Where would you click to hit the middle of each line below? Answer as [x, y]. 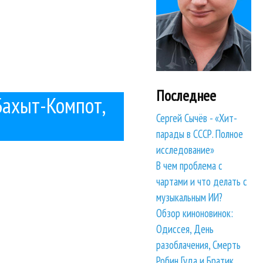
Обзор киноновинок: [195, 213]
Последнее [186, 95]
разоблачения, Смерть [199, 245]
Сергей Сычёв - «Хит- [197, 118]
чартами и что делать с [202, 182]
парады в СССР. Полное [200, 134]
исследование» [186, 150]
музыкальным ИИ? [190, 198]
